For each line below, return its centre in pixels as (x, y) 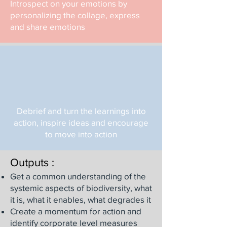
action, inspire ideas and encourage (81, 122)
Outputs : (32, 162)
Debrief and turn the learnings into (81, 111)
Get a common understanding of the (78, 176)
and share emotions (48, 27)
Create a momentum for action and (76, 211)
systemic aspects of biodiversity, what (81, 188)
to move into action (81, 134)
